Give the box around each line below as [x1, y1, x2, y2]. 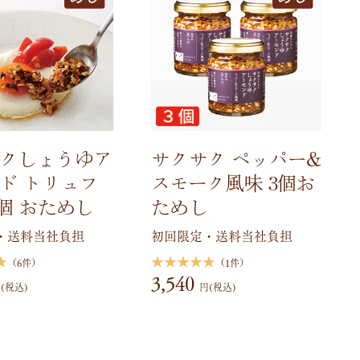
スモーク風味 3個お [150, 170, 315, 195]
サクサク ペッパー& [150, 145, 321, 171]
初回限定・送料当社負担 [150, 224, 292, 247]
